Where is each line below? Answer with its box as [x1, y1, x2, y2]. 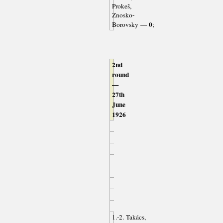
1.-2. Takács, [111, 213, 146, 222]
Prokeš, [111, 1, 131, 11]
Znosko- [111, 10, 134, 20]
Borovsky [111, 20, 138, 29]
